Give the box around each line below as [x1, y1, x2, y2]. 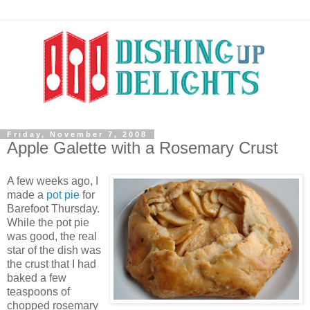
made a [7, 188, 46, 201]
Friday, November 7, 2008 [7, 129, 147, 138]
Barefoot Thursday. [7, 202, 100, 215]
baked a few [7, 271, 66, 284]
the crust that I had [7, 257, 96, 270]
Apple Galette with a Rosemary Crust [7, 138, 278, 157]
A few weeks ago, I [7, 174, 98, 187]
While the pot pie [7, 216, 89, 228]
